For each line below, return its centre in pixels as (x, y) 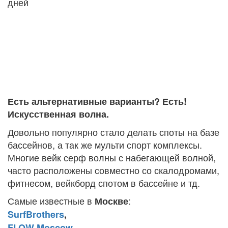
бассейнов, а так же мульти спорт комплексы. (105, 145)
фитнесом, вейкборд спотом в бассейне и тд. (105, 183)
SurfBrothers (36, 215)
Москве (111, 201)
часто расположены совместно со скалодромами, (113, 170)
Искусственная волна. (60, 114)
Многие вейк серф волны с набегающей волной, (112, 158)
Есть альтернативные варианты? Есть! (97, 102)
